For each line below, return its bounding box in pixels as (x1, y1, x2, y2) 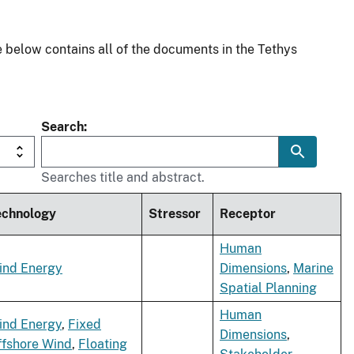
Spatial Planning (220, 281, 317, 296)
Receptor (220, 206, 276, 222)
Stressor (149, 206, 201, 222)
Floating (78, 337, 127, 352)
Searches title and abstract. (41, 170, 205, 186)
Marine (293, 261, 333, 277)
